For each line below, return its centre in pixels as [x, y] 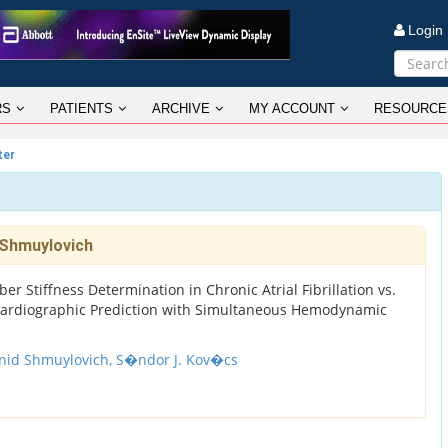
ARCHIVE [181, 108]
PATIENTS [81, 108]
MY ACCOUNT [292, 108]
